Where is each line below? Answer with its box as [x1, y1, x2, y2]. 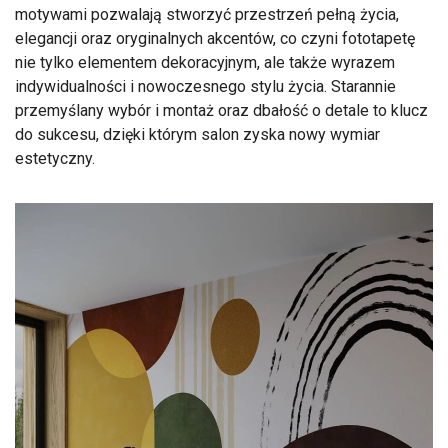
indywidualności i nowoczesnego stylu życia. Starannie [15, 77, 396, 97]
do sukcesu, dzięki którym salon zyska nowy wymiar [15, 125, 380, 145]
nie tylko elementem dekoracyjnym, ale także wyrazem [15, 53, 395, 73]
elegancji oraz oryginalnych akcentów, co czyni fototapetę [15, 29, 415, 49]
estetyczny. [15, 149, 95, 169]
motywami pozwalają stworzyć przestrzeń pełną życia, [15, 5, 399, 25]
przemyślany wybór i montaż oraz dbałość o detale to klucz [15, 101, 428, 121]
